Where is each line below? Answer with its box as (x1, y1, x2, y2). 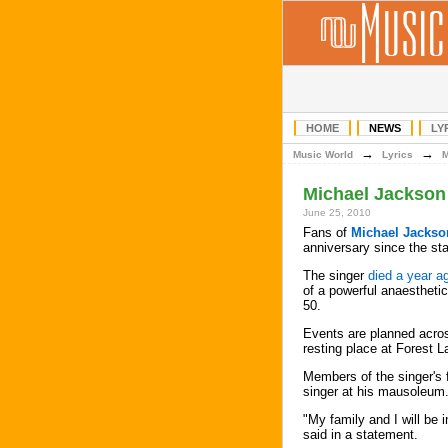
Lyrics (382, 149, 413, 160)
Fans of (303, 225, 351, 240)
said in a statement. (303, 427, 418, 442)
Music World (293, 149, 353, 160)
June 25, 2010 (303, 207, 371, 218)
